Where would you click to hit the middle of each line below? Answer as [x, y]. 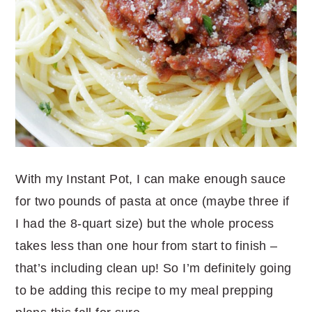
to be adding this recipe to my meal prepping [145, 291]
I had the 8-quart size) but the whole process [145, 224]
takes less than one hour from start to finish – [147, 246]
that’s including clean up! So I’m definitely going [154, 268]
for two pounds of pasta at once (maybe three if [153, 202]
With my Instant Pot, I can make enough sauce [151, 179]
